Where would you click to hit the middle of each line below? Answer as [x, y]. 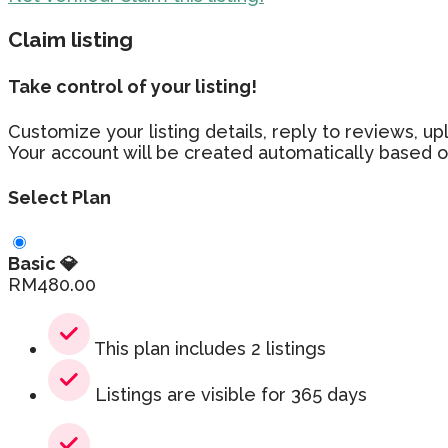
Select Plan [59, 198]
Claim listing [70, 40]
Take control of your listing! [132, 87]
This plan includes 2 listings [208, 349]
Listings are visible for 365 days [228, 395]
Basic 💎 [43, 264]
